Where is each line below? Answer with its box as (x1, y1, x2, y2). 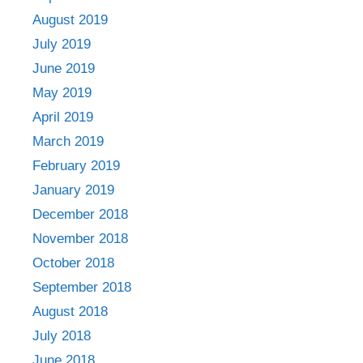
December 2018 (32, 206, 128, 222)
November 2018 (32, 230, 128, 246)
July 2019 (32, 36, 91, 52)
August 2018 (32, 303, 108, 319)
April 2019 (32, 109, 93, 125)
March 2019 (32, 133, 104, 149)
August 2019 (32, 11, 108, 28)
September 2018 (32, 279, 131, 295)
